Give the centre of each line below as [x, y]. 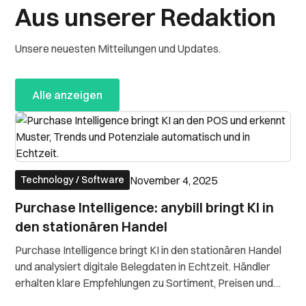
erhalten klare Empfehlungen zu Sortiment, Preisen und [144, 283]
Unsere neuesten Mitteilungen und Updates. [118, 48]
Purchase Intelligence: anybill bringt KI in [145, 207]
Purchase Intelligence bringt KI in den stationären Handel [149, 250]
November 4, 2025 [174, 180]
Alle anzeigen [68, 95]
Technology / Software [73, 180]
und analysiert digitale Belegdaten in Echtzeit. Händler [143, 266]
